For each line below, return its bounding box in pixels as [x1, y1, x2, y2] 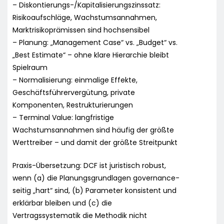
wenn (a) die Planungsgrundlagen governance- [12, 172, 179, 183]
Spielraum [12, 62, 47, 72]
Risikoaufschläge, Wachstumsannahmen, [12, 12, 157, 22]
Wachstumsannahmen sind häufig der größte [12, 124, 174, 135]
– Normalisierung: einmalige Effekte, [12, 74, 137, 85]
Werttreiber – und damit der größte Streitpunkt [12, 137, 177, 147]
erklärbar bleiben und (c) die [12, 197, 112, 208]
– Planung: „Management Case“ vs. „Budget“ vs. [12, 37, 177, 47]
